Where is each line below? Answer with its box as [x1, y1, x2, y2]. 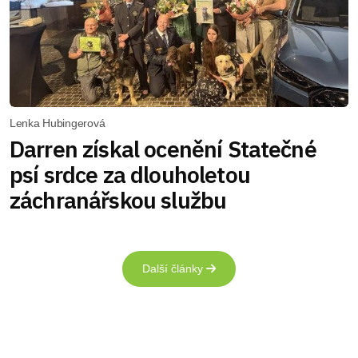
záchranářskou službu [10, 185, 227, 215]
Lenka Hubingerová [10, 116, 105, 129]
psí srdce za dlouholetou [10, 159, 250, 189]
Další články [142, 261, 206, 275]
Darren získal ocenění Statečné [10, 133, 316, 164]
